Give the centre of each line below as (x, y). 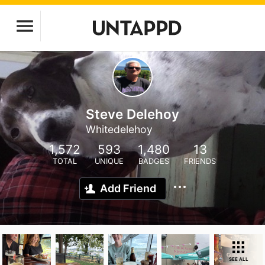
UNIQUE (109, 161)
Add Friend (128, 188)
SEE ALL (238, 259)
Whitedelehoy (119, 129)
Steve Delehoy (132, 114)
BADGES (154, 161)
